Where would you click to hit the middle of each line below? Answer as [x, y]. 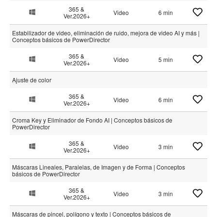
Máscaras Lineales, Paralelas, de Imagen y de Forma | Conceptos [99, 167]
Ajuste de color [32, 80]
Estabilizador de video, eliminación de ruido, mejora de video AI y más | [106, 33]
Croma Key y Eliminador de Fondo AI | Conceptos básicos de [92, 120]
